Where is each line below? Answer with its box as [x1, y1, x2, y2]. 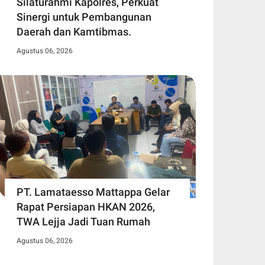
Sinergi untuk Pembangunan [17, 11, 151, 24]
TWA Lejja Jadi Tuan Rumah [17, 215, 150, 228]
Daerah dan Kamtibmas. [17, 25, 131, 38]
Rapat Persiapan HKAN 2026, [17, 201, 155, 214]
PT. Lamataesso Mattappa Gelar [17, 186, 170, 199]
